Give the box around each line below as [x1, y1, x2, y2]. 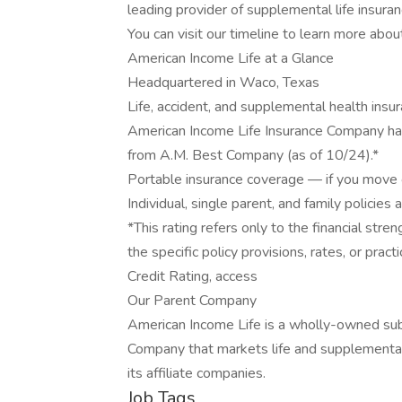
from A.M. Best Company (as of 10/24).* [127, 145, 379, 165]
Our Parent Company [127, 291, 257, 310]
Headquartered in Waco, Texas [127, 73, 319, 92]
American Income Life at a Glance [127, 48, 334, 68]
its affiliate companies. [127, 363, 266, 383]
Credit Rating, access [127, 267, 258, 286]
